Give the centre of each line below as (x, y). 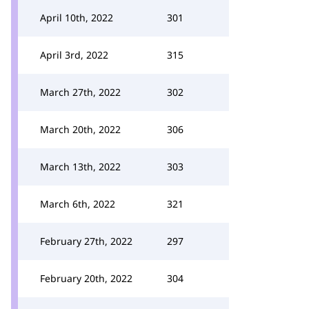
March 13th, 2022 (80, 167)
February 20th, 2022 (86, 278)
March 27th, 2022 (80, 92)
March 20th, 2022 (80, 129)
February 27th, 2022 (86, 241)
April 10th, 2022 (77, 18)
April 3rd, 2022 (74, 55)
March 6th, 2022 (78, 204)
